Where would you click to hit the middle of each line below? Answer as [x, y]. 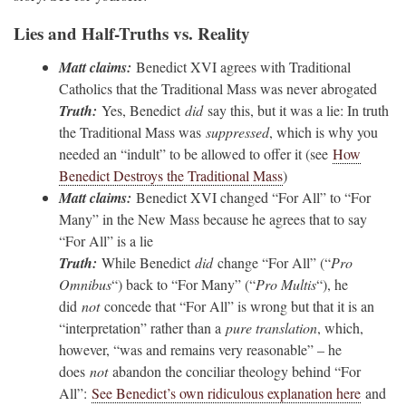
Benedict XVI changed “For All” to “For [251, 198]
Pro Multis [286, 285]
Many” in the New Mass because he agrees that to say [213, 219]
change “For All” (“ [272, 263]
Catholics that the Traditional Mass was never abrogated [218, 89]
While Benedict [146, 263]
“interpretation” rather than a [142, 328]
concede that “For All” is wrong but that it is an [237, 306]
